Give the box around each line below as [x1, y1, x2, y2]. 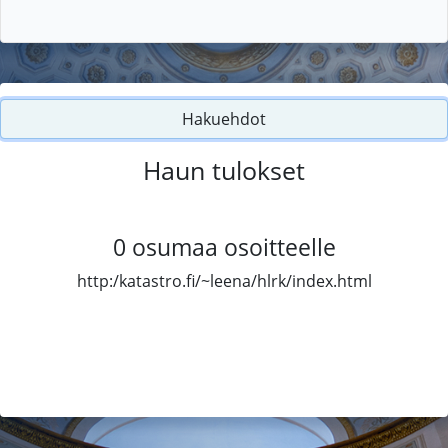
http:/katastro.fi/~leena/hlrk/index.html [76, 269, 372, 292]
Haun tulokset [143, 152, 305, 187]
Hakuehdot [182, 107, 266, 130]
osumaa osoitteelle [131, 230, 336, 263]
